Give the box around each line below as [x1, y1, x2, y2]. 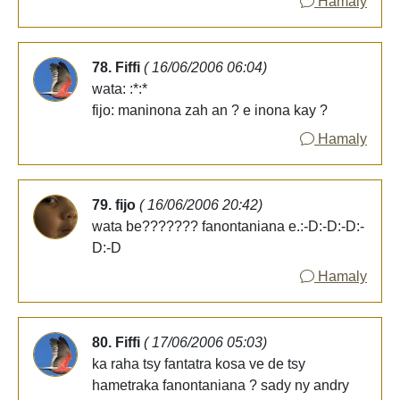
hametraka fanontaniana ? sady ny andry [92, 377, 349, 393]
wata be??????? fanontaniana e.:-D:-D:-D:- [92, 218, 364, 234]
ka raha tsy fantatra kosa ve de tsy [92, 355, 305, 371]
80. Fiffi [92, 334, 144, 350]
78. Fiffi [92, 59, 144, 75]
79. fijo [92, 196, 139, 212]
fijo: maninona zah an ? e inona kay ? [92, 102, 328, 118]
